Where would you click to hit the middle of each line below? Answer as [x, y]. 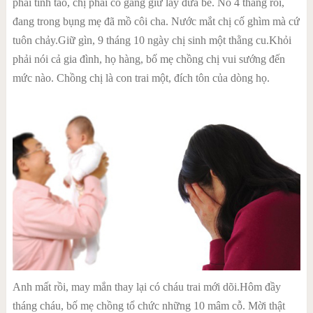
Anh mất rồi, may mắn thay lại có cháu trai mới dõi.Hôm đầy [146, 286]
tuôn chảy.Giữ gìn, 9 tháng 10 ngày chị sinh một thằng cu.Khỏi [152, 41]
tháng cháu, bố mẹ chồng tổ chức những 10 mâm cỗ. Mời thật [148, 305]
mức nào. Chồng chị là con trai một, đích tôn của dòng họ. [141, 78]
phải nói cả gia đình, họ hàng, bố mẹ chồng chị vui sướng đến [148, 59]
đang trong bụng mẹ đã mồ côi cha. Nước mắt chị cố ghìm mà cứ [156, 22]
